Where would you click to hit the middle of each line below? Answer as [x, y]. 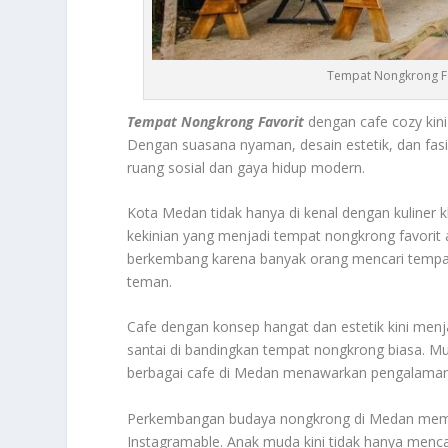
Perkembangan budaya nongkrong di [248, 418]
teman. [150, 281]
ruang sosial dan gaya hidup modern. [246, 167]
